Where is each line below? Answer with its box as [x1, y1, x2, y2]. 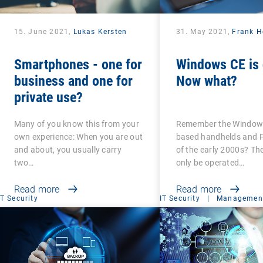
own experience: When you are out [14, 131, 143, 141]
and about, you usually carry [14, 144, 122, 154]
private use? [14, 89, 83, 106]
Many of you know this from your [14, 119, 139, 129]
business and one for [14, 72, 133, 89]
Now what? [176, 72, 237, 89]
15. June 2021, [14, 27, 73, 36]
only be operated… [176, 157, 245, 167]
